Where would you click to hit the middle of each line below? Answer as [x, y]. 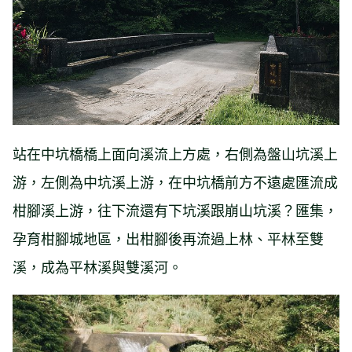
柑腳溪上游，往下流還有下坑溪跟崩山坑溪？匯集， [175, 209]
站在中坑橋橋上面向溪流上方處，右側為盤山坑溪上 [175, 153]
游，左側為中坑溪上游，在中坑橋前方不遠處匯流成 [175, 181]
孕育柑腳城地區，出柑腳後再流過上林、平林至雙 [168, 238]
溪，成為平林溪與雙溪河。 [97, 266]
